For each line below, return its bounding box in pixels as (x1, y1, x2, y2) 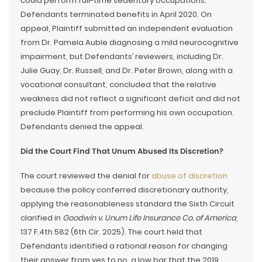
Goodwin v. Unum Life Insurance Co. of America (63, 212, 236, 223)
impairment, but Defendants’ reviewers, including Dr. (20, 51, 223, 62)
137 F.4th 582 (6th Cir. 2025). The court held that (20, 226, 202, 237)
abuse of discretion (151, 170, 227, 181)
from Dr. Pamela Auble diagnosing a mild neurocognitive (20, 37, 239, 48)
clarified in (20, 212, 63, 223)
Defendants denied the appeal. (20, 121, 144, 132)
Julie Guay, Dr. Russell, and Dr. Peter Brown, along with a (20, 65, 233, 76)
